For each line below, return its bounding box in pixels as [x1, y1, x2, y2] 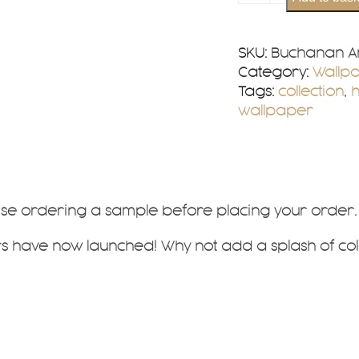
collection [277, 85, 344, 99]
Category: [237, 66, 309, 79]
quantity [236, 34, 293, 48]
